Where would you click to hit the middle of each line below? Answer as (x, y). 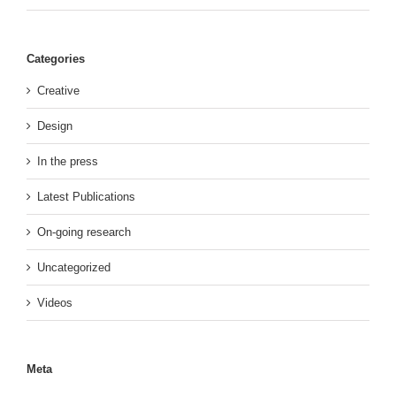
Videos (55, 303)
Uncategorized (74, 268)
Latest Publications (86, 197)
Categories (56, 58)
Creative (58, 91)
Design (55, 126)
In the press (68, 162)
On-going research (84, 232)
